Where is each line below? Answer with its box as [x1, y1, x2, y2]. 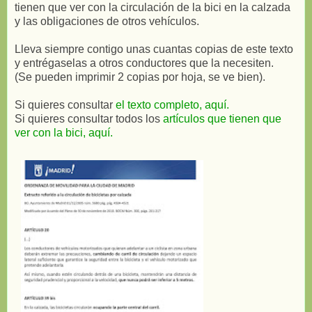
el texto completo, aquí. [116, 98, 229, 111]
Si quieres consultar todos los [15, 112, 160, 125]
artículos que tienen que [160, 112, 281, 125]
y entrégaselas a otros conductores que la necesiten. [15, 56, 274, 69]
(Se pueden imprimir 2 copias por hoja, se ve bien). [15, 70, 265, 83]
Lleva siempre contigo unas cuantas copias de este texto [15, 42, 293, 55]
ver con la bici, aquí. [15, 126, 113, 139]
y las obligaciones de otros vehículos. [15, 15, 199, 27]
